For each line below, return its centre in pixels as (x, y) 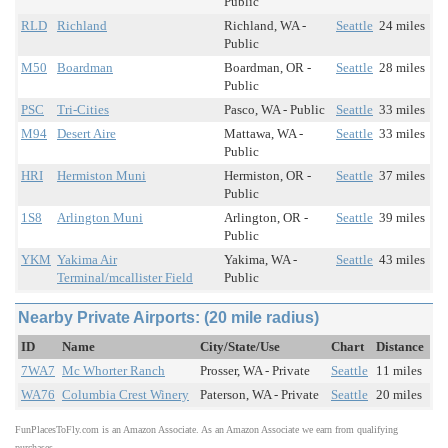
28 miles (402, 68)
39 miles (402, 218)
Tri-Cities (83, 110)
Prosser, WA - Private (255, 371)
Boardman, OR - (267, 68)
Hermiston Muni (101, 176)
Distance (400, 347)
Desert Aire (86, 134)
